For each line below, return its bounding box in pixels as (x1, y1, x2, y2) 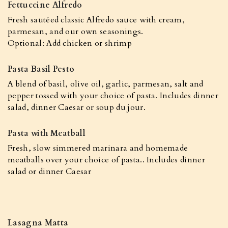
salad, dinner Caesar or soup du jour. (8, 102, 146, 113)
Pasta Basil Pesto (8, 64, 75, 75)
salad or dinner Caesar (8, 166, 92, 177)
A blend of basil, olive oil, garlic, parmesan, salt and (8, 78, 204, 90)
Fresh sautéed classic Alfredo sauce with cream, (8, 14, 185, 25)
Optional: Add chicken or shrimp (8, 38, 132, 49)
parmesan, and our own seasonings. (8, 26, 144, 37)
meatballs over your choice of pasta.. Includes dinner (8, 154, 205, 165)
